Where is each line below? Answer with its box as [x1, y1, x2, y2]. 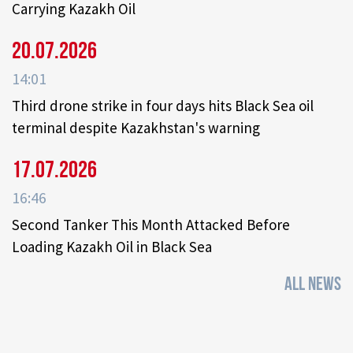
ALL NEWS [284, 273, 341, 296]
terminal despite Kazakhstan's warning [12, 118, 260, 138]
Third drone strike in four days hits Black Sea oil [12, 96, 314, 116]
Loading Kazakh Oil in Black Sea [12, 237, 212, 257]
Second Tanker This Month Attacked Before [12, 215, 290, 235]
